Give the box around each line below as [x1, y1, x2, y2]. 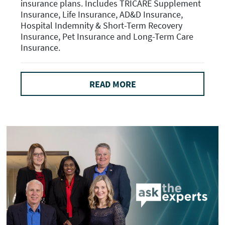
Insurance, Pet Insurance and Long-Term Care [21, 30, 193, 42]
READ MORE [89, 78, 136, 90]
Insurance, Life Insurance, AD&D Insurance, [21, 8, 183, 20]
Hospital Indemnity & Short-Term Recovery [21, 19, 182, 31]
